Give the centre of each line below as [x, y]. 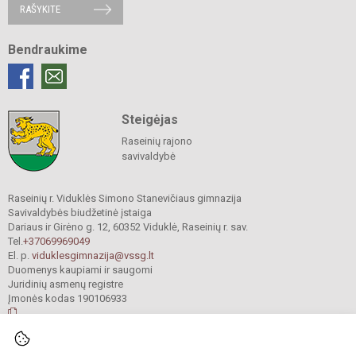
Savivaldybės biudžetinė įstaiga [80, 213]
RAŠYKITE [40, 10]
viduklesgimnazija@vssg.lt [93, 256]
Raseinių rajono [157, 141]
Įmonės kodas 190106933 [68, 299]
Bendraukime [48, 50]
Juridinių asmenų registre [66, 284]
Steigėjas [149, 120]
